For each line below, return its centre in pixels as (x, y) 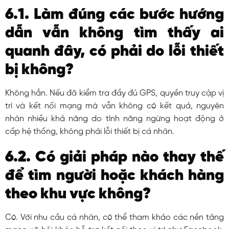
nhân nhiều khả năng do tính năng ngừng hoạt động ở (114, 119)
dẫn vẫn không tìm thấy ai (114, 33)
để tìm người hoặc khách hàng (114, 176)
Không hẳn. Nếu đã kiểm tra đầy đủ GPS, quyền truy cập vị (114, 93)
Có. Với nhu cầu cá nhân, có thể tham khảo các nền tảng (114, 218)
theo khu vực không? (78, 194)
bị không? (41, 70)
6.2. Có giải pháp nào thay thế (114, 158)
